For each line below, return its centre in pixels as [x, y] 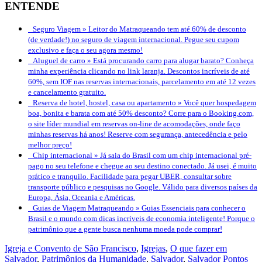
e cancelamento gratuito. [67, 92]
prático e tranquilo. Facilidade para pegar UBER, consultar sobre [130, 177]
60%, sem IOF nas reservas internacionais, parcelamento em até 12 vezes [142, 82]
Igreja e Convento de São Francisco [70, 249]
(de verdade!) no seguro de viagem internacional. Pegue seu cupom [134, 40]
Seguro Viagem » [61, 29]
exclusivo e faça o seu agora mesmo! [85, 50]
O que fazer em [199, 249]
